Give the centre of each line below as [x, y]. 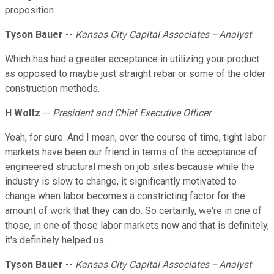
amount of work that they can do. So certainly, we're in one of [133, 211]
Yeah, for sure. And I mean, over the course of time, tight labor [135, 138]
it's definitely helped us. [55, 240]
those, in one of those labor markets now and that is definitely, [137, 226]
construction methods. [52, 89]
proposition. [30, 10]
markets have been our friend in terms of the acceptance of [131, 152]
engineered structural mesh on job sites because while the [130, 167]
